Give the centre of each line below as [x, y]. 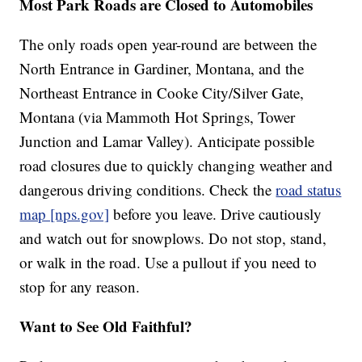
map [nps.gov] [65, 214]
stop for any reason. [80, 287]
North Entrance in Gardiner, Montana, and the [162, 69]
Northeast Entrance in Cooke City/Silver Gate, [162, 93]
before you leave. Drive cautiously [216, 214]
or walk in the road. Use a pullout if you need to [168, 263]
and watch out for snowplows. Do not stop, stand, [173, 238]
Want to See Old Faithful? [106, 326]
